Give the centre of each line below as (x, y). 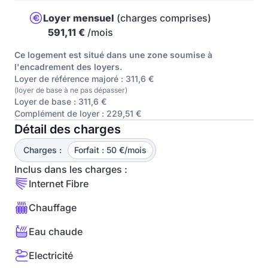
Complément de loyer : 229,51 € (78, 113)
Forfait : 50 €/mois (110, 150)
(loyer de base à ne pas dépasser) (71, 90)
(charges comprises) (163, 18)
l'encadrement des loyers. (71, 66)
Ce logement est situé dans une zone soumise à (113, 54)
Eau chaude (56, 231)
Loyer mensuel (79, 18)
